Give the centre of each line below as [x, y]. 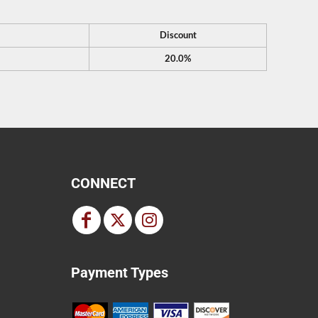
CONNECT [103, 183]
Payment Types [120, 272]
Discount [178, 35]
